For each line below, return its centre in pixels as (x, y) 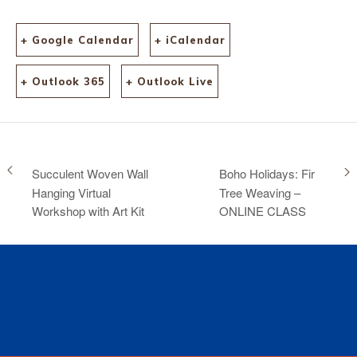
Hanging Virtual (71, 192)
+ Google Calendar (77, 40)
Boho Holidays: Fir (267, 173)
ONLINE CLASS (262, 210)
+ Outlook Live (170, 81)
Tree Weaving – (259, 192)
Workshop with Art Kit (88, 210)
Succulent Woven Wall (90, 173)
